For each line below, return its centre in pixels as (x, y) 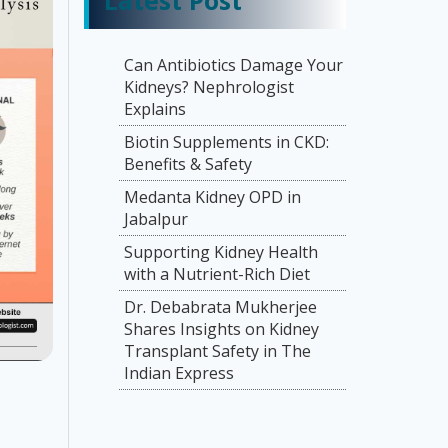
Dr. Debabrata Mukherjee (220, 307)
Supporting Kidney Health (220, 252)
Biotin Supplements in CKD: (226, 142)
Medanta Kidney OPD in (212, 197)
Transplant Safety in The (217, 351)
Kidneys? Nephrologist (208, 87)
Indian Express (178, 373)
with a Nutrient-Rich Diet (216, 274)
